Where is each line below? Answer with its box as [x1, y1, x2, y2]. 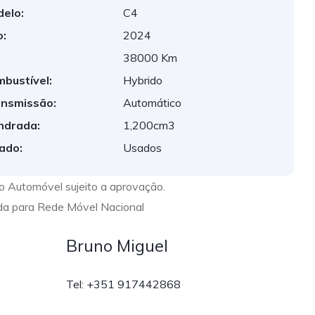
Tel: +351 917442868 [65, 276, 181, 291]
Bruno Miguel [65, 235, 168, 256]
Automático [123, 96, 182, 110]
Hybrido [123, 73, 163, 87]
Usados [123, 141, 162, 155]
